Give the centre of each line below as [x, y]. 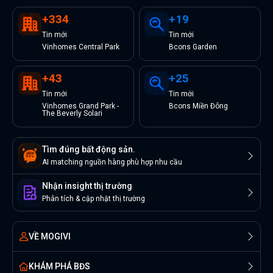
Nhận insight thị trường [87, 186]
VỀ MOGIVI [50, 236]
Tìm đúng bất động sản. [89, 149]
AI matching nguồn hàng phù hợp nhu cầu [112, 162]
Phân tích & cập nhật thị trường [94, 198]
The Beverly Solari [72, 113]
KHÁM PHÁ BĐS [59, 267]
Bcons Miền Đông [198, 106]
